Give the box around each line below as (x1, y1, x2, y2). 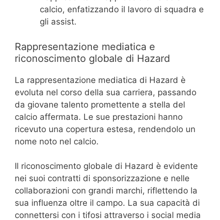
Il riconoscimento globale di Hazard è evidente (15, 161, 198, 171)
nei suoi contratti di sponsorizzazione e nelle (15, 173, 190, 184)
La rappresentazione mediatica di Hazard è (15, 75, 186, 85)
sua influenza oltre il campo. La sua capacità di (15, 198, 200, 208)
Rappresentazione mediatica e (15, 40, 155, 53)
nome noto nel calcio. (15, 136, 99, 146)
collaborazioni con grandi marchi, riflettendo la (15, 186, 197, 196)
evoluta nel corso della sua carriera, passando (15, 87, 196, 97)
